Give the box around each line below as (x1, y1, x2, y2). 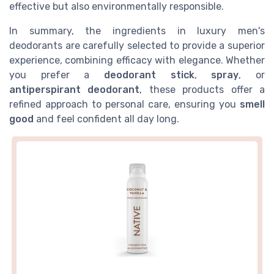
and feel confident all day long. (34, 113, 179, 125)
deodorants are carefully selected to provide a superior (9, 40, 265, 52)
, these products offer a (139, 84, 265, 96)
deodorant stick (104, 69, 194, 81)
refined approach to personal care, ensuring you (9, 98, 240, 111)
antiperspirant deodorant (9, 84, 140, 96)
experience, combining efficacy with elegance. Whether (9, 54, 265, 67)
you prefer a (9, 69, 104, 81)
